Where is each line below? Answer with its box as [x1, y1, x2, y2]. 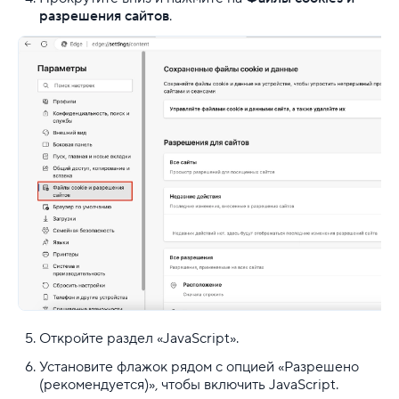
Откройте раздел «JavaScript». [39, 329, 239, 347]
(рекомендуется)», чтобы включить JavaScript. [39, 375, 342, 394]
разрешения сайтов [39, 6, 169, 25]
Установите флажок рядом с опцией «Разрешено [39, 357, 359, 376]
